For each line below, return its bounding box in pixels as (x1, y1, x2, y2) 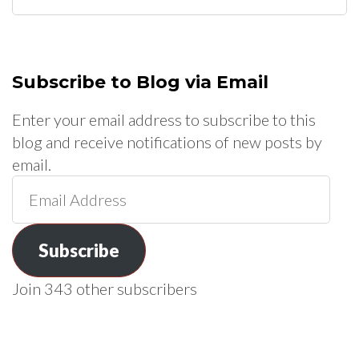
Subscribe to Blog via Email (12, 71, 268, 93)
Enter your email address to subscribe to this (12, 109, 316, 129)
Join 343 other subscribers (12, 278, 197, 298)
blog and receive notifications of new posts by (12, 131, 322, 151)
